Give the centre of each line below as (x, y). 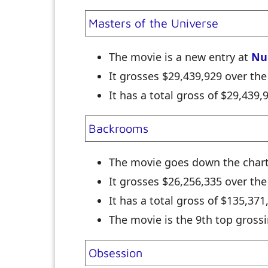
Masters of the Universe (153, 23)
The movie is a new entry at (180, 57)
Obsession (115, 253)
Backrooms (118, 129)
